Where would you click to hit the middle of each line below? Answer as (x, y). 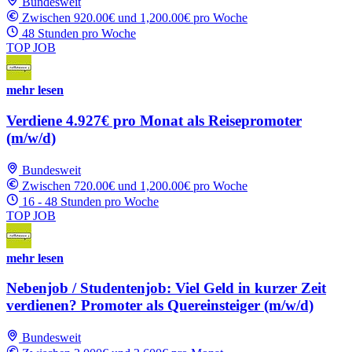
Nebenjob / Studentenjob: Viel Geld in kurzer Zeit (166, 288)
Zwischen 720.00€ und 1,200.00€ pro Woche (135, 185)
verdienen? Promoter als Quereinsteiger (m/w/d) (160, 306)
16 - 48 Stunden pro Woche (90, 201)
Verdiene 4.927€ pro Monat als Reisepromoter (154, 120)
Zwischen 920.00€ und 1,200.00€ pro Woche (135, 18)
